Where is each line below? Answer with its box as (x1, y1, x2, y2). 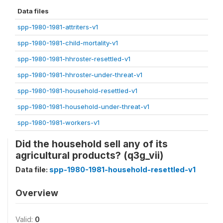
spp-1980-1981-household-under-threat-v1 (17, 103, 149, 111)
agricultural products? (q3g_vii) (15, 149, 163, 161)
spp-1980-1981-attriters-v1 (17, 23, 98, 31)
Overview (15, 188, 58, 198)
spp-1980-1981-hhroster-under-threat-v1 (17, 71, 142, 79)
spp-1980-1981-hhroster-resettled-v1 (17, 55, 130, 63)
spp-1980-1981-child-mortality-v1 (17, 39, 118, 47)
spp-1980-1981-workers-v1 (17, 118, 100, 126)
